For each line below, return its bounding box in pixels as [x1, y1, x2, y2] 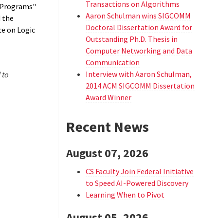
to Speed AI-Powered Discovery [85, 178, 188, 188]
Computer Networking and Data [85, 46, 192, 55]
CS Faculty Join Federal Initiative [85, 166, 194, 176]
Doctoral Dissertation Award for [85, 22, 192, 32]
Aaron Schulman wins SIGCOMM [85, 11, 191, 20]
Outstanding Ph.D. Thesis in [85, 34, 178, 44]
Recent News [66, 117, 149, 136]
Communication [85, 57, 140, 67]
